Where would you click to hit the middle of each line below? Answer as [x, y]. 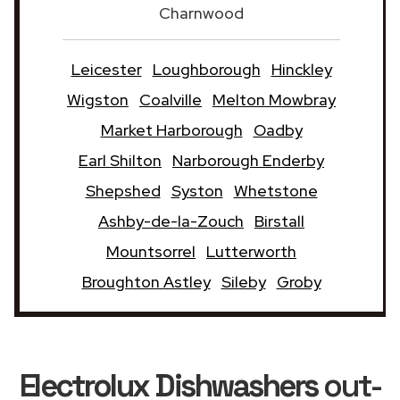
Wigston [98, 99]
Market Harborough [171, 129]
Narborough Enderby [248, 160]
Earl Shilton [120, 160]
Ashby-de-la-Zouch [171, 221]
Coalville [171, 99]
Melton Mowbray [274, 99]
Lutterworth [251, 251]
